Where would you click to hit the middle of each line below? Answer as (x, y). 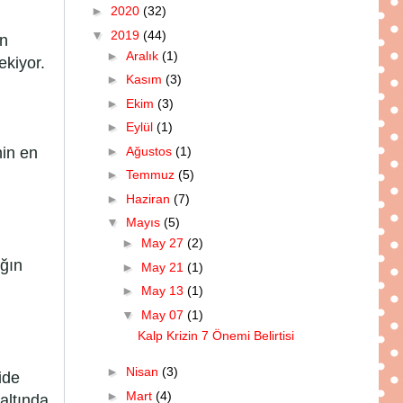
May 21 (164, 267)
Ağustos (150, 151)
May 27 (164, 243)
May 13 (164, 291)
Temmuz (152, 175)
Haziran (149, 198)
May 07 (164, 314)
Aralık (143, 55)
